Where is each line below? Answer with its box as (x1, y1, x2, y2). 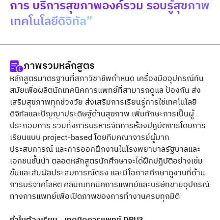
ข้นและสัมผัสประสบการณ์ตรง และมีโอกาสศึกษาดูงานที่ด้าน (10, 166, 205, 180)
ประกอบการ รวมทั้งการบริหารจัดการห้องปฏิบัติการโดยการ (10, 119, 206, 133)
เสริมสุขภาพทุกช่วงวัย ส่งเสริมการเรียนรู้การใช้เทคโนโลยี (10, 96, 197, 109)
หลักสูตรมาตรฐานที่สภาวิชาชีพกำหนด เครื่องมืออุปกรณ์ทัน (10, 72, 204, 85)
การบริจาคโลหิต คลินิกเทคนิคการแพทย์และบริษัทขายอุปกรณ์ (10, 178, 210, 192)
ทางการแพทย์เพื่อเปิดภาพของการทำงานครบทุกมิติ (10, 190, 180, 203)
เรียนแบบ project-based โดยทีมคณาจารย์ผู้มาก (10, 131, 169, 144)
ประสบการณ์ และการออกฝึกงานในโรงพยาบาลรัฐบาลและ (10, 143, 200, 156)
